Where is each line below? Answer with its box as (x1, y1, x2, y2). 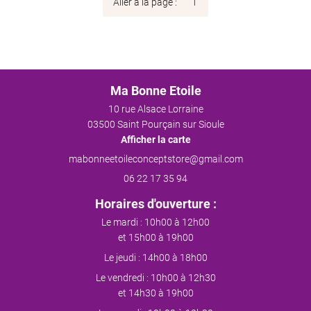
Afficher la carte (120, 134, 191, 145)
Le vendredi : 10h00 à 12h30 (95, 272, 216, 283)
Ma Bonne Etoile (110, 83, 201, 98)
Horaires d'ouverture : (94, 196, 217, 211)
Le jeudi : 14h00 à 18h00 (103, 252, 208, 263)
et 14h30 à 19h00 (117, 287, 194, 299)
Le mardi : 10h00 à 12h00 (101, 217, 210, 228)
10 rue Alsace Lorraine (108, 103, 203, 115)
